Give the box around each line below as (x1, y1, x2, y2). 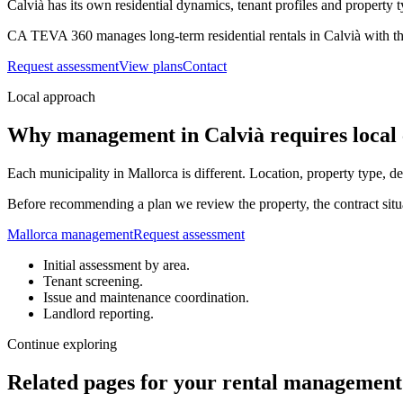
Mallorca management (7, 226, 133, 242)
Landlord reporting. (43, 305, 154, 321)
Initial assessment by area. (43, 256, 190, 273)
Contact (183, 58, 227, 74)
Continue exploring (7, 336, 117, 352)
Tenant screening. (43, 273, 143, 289)
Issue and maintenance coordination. (43, 289, 249, 305)
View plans (119, 58, 183, 74)
